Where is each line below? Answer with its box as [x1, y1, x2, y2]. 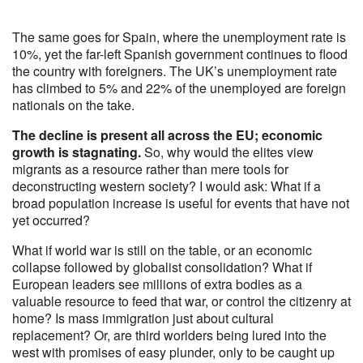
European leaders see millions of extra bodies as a [12, 275, 302, 293]
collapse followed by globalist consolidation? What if [12, 258, 312, 276]
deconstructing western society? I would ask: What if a [12, 177, 321, 195]
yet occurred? [12, 211, 90, 229]
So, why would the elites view [144, 143, 314, 161]
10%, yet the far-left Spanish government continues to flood [12, 45, 348, 63]
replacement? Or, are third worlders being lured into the [12, 326, 327, 344]
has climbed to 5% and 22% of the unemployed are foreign [12, 79, 346, 97]
